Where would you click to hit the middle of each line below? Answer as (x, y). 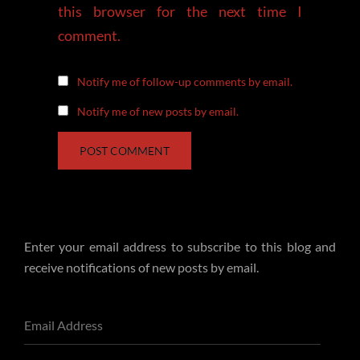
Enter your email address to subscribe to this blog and (180, 246)
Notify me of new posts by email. (158, 112)
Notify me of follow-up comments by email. (185, 82)
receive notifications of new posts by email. (141, 267)
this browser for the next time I (180, 11)
